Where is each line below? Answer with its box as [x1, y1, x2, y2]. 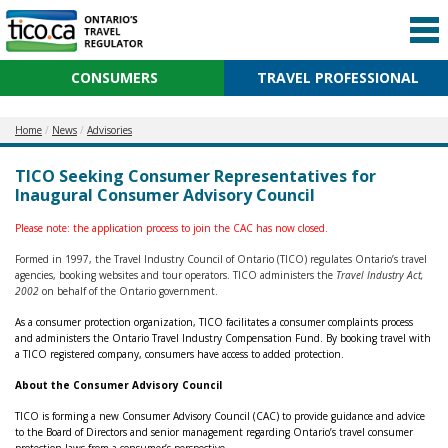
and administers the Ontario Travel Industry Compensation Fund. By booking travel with [15, 331, 431, 345]
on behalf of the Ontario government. [42, 284, 218, 298]
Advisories [87, 123, 132, 137]
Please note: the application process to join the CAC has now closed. [15, 221, 328, 235]
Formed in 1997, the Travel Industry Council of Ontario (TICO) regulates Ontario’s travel [15, 252, 427, 266]
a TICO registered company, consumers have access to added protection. [15, 347, 344, 361]
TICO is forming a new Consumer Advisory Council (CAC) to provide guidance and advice [15, 409, 425, 423]
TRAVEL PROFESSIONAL [257, 68, 419, 87]
